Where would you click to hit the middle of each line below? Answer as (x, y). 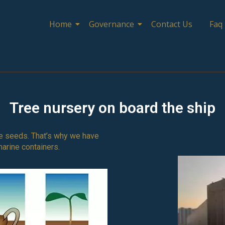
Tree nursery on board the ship (113, 108)
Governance (112, 24)
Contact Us (172, 24)
